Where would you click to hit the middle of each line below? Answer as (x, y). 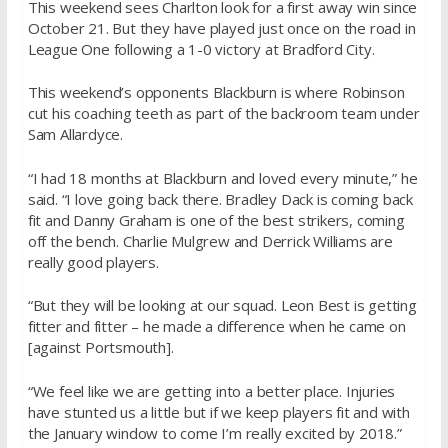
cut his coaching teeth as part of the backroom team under (223, 113)
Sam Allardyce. (75, 134)
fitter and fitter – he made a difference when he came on (216, 326)
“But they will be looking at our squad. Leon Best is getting (222, 305)
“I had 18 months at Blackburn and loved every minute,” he (222, 177)
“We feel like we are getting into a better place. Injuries (211, 390)
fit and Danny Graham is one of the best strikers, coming (216, 219)
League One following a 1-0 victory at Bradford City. (201, 48)
